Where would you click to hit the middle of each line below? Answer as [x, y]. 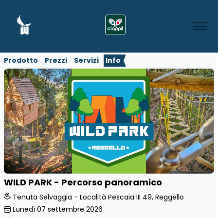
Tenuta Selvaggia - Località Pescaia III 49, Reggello [98, 197]
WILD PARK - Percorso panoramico [83, 182]
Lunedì [24, 209]
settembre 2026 [75, 209]
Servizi [86, 60]
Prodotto [21, 60]
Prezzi [56, 60]
